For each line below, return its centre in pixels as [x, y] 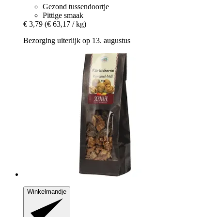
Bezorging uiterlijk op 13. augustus [77, 40]
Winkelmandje [47, 191]
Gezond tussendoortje [76, 6]
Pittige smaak [63, 15]
